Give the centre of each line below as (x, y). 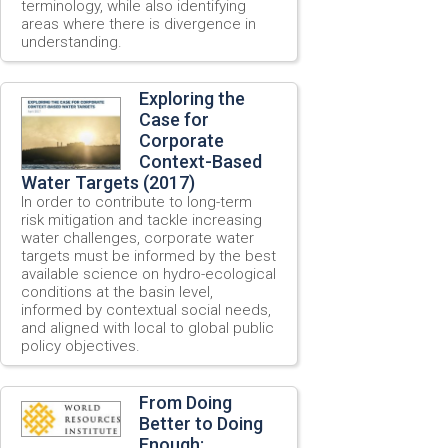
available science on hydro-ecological (148, 273)
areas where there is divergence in (138, 23)
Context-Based (200, 161)
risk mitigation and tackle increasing (141, 219)
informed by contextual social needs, (146, 309)
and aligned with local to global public (147, 327)
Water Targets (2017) (108, 182)
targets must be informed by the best (148, 255)
